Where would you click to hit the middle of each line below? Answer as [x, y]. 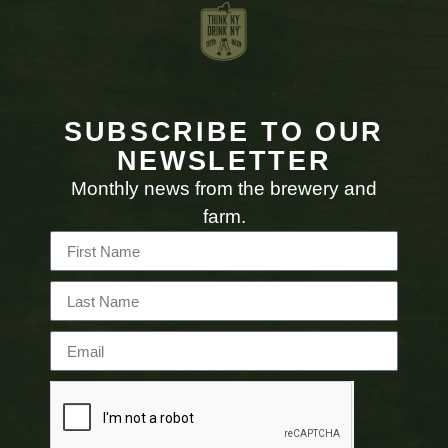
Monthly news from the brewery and [224, 188]
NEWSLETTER [224, 160]
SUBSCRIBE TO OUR [224, 131]
